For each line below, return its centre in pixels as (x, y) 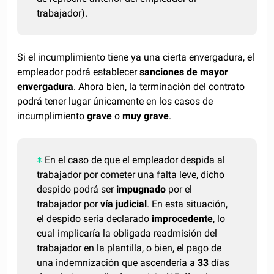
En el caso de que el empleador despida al (135, 160)
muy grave (145, 116)
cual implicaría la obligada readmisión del (127, 233)
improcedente (181, 219)
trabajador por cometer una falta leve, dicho (131, 175)
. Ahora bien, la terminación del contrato (159, 87)
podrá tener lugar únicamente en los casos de (115, 101)
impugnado (141, 189)
